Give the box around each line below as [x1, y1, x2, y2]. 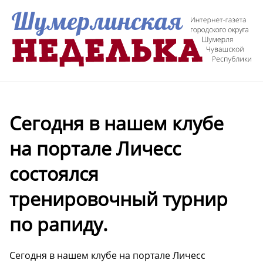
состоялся [9, 160, 99, 186]
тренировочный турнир [9, 186, 228, 211]
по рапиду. [9, 211, 108, 237]
